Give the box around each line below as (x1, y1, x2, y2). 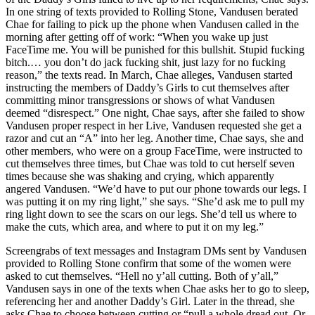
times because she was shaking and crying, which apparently (6, 170, 274, 183)
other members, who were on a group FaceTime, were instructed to (6, 145, 302, 157)
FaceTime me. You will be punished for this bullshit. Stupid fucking (6, 44, 304, 56)
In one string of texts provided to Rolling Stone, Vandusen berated (6, 6, 298, 18)
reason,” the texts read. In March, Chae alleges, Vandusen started (6, 69, 292, 82)
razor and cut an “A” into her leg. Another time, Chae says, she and (6, 132, 304, 145)
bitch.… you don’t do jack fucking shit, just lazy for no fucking (6, 56, 285, 69)
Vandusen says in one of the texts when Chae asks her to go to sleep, (6, 283, 309, 295)
